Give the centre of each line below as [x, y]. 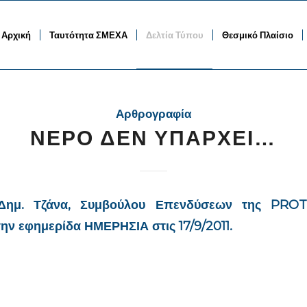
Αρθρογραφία [153, 114]
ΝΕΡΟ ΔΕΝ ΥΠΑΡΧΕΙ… [153, 138]
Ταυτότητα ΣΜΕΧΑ [89, 35]
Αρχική [16, 35]
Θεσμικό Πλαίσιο [258, 35]
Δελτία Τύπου [175, 35]
